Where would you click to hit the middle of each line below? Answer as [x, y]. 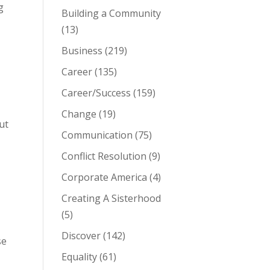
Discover [81, 236]
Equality [79, 257]
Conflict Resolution [104, 156]
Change [79, 114]
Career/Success [96, 93]
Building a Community [111, 13]
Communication [97, 135]
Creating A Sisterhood [111, 198]
